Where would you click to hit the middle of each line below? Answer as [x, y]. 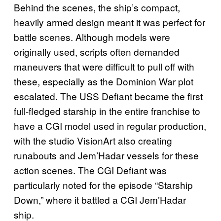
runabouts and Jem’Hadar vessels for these [106, 155]
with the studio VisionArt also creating [93, 141]
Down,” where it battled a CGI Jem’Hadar [100, 200]
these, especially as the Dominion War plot [104, 81]
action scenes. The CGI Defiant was [90, 170]
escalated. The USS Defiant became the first [108, 96]
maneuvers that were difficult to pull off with [104, 67]
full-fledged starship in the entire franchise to [107, 111]
